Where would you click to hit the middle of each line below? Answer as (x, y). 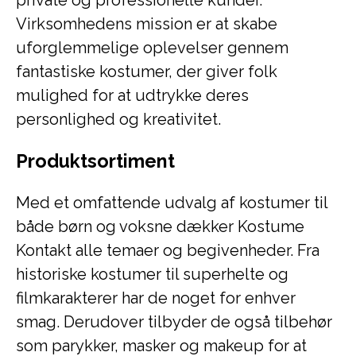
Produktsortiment (95, 161)
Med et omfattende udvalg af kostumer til (172, 203)
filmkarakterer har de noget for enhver (156, 298)
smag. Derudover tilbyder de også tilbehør (174, 322)
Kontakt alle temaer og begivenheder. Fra (168, 250)
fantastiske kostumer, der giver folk (147, 72)
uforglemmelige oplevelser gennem (152, 48)
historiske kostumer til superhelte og (152, 274)
